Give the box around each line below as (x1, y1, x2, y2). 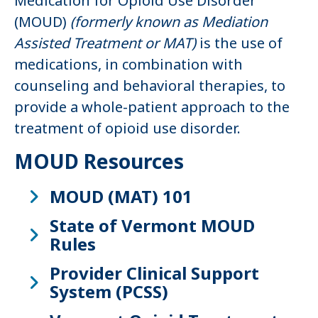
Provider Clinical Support (50, 261, 259, 285)
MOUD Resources (14, 148, 184, 175)
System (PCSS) (50, 280, 168, 304)
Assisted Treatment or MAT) (14, 33, 196, 53)
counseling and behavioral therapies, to (14, 76, 285, 96)
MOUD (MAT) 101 (50, 185, 192, 209)
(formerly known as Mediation (70, 12, 268, 32)
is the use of (196, 33, 283, 53)
